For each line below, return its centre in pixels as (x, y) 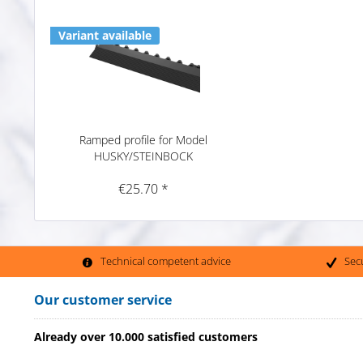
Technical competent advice (165, 261)
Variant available (105, 35)
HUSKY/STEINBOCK (143, 156)
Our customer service (103, 299)
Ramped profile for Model (143, 139)
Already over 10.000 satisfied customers (146, 336)
